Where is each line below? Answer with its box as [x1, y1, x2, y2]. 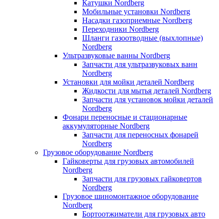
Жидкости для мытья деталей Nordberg [82, 86, 211, 95]
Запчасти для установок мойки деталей [82, 95, 213, 104]
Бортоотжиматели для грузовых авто [82, 209, 205, 218]
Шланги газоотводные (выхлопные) [82, 33, 203, 42]
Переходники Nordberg [82, 24, 159, 33]
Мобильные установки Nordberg [82, 7, 190, 16]
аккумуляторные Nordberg [63, 121, 150, 130]
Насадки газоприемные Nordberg [82, 16, 192, 24]
